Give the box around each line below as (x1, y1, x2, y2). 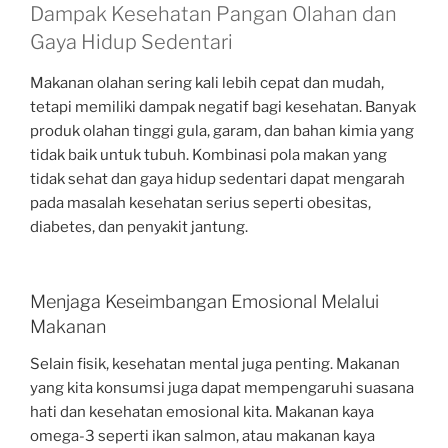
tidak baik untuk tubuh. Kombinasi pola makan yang (30, 146, 387, 165)
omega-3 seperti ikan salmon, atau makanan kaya (30, 427, 375, 446)
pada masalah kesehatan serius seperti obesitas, (30, 194, 371, 213)
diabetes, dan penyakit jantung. (30, 218, 248, 237)
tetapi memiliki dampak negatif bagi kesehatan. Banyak (30, 98, 416, 117)
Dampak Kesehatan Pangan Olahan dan (30, 2, 397, 27)
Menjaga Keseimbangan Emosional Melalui (30, 290, 379, 312)
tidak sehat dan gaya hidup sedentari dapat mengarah (30, 170, 405, 189)
